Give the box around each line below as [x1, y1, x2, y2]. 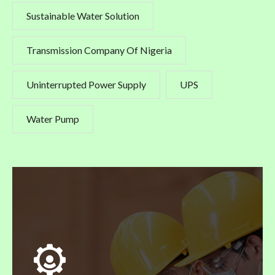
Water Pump [26, 112, 79, 125]
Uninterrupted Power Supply [26, 78, 146, 90]
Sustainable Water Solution [26, 9, 139, 21]
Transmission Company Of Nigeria [26, 44, 172, 56]
